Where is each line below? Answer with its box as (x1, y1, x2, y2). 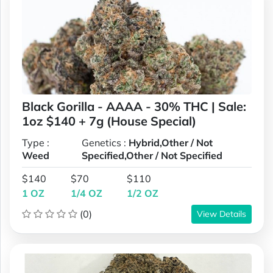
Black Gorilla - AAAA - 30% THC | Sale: (22, 98, 246, 114)
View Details (197, 208, 246, 219)
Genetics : (82, 136, 129, 149)
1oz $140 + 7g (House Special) (22, 113, 196, 129)
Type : (22, 136, 49, 149)
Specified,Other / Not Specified (82, 149, 223, 161)
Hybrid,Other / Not (129, 136, 213, 149)
